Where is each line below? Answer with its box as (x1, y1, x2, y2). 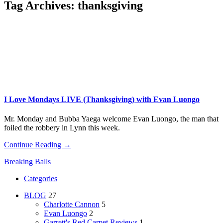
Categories (24, 174, 57, 183)
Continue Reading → (4, 140, 71, 149)
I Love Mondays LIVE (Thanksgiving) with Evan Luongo (4, 95, 200, 104)
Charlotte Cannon (44, 200, 100, 209)
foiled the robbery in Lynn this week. (4, 123, 120, 132)
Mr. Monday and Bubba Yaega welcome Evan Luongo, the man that (4, 114, 219, 123)
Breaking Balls (4, 157, 51, 166)
